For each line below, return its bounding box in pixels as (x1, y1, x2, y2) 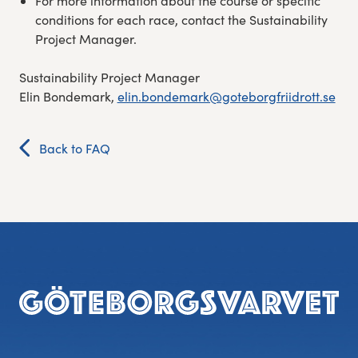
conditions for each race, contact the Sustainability (34, 11, 328, 29)
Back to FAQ (38, 140, 110, 157)
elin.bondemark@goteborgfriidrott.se (117, 88, 336, 105)
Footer (18, 276, 86, 307)
